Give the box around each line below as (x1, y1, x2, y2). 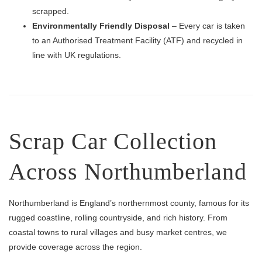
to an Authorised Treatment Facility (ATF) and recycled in (32, 36, 243, 45)
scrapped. (32, 6, 69, 16)
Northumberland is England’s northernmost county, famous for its (9, 198, 249, 208)
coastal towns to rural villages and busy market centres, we (9, 227, 227, 237)
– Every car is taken (170, 21, 245, 30)
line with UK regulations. (32, 50, 121, 60)
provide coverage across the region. (9, 242, 142, 251)
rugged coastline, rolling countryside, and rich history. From (9, 213, 227, 222)
